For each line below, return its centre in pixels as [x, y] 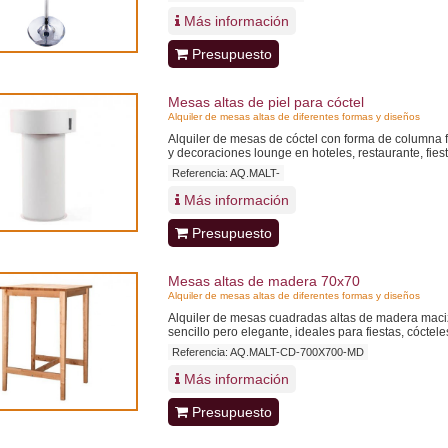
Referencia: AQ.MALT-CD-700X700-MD [267, 352]
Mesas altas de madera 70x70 [263, 281]
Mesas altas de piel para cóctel [265, 102]
